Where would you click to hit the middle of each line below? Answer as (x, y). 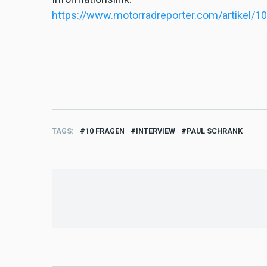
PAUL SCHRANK (215, 131)
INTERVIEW (156, 131)
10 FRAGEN (105, 131)
